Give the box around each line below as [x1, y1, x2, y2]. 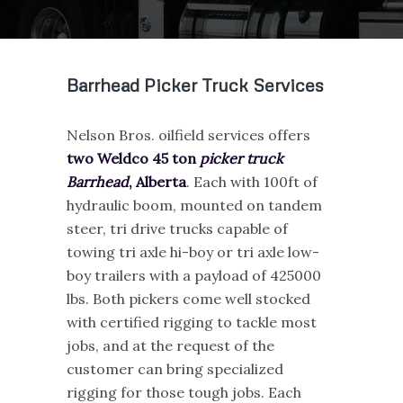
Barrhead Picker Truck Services [66, 74, 324, 95]
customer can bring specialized [66, 359, 283, 378]
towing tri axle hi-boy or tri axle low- [66, 242, 319, 261]
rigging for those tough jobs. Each [66, 382, 301, 401]
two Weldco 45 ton [66, 148, 200, 167]
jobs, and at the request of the [66, 336, 274, 354]
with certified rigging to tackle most [66, 312, 317, 331]
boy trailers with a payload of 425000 [66, 265, 321, 284]
